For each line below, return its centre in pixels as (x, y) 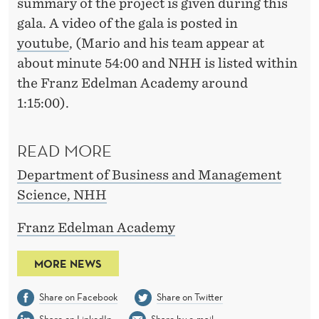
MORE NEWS (68, 263)
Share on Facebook (78, 297)
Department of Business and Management (149, 174)
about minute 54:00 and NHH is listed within (157, 63)
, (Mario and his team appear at (167, 43)
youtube (43, 43)
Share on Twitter (189, 297)
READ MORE (64, 150)
